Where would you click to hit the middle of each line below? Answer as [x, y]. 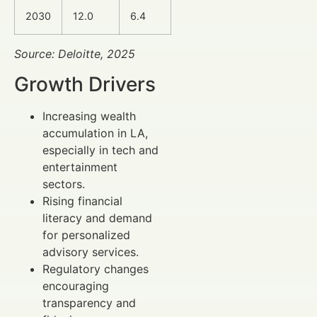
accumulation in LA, [95, 133]
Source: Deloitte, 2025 [75, 54]
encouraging [76, 286]
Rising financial [82, 201]
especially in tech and [100, 150]
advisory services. [91, 252]
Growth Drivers [85, 84]
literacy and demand [97, 218]
